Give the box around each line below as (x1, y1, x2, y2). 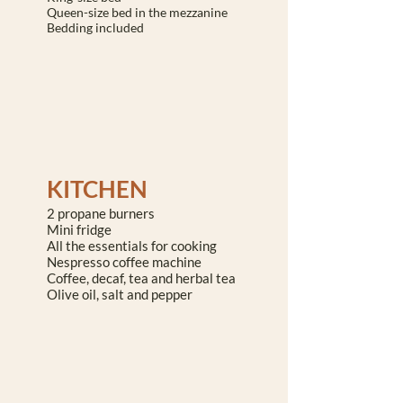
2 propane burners (47, 205, 155, 221)
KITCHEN (47, 175, 148, 203)
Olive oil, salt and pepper (47, 286, 193, 302)
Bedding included (47, 20, 144, 35)
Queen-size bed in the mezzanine (47, 4, 228, 20)
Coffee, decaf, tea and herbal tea (47, 270, 236, 286)
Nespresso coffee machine (47, 254, 201, 270)
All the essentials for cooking (47, 237, 217, 254)
